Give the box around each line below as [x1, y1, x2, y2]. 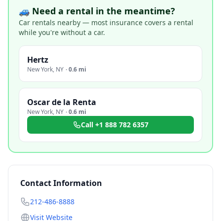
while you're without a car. [19, 28, 105, 37]
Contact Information [20, 178, 102, 188]
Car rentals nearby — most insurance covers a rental [19, 18, 193, 27]
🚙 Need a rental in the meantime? [19, 5, 175, 17]
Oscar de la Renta [27, 97, 96, 108]
